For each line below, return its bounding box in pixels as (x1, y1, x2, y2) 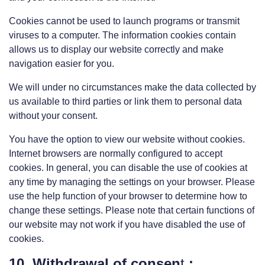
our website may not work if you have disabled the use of (9, 219, 245, 230)
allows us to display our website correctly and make (9, 44, 224, 54)
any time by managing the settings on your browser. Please (9, 177, 255, 187)
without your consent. (9, 111, 98, 121)
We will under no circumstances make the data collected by (9, 82, 256, 92)
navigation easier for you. (9, 59, 114, 69)
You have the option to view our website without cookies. (9, 134, 245, 144)
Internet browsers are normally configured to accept (9, 148, 222, 159)
